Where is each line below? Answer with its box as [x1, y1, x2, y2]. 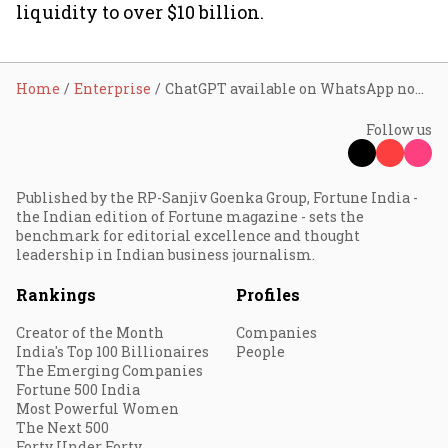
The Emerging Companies [16, 361, 203, 380]
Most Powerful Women [16, 399, 179, 418]
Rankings [16, 284, 96, 305]
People [236, 342, 285, 361]
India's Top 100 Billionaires [16, 342, 209, 361]
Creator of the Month [16, 323, 164, 342]
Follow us [366, 120, 432, 139]
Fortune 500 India [16, 380, 140, 399]
